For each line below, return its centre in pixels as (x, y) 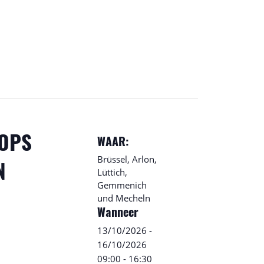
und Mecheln (124, 198)
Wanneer (118, 214)
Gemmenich (122, 185)
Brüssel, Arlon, (127, 159)
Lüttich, (112, 172)
